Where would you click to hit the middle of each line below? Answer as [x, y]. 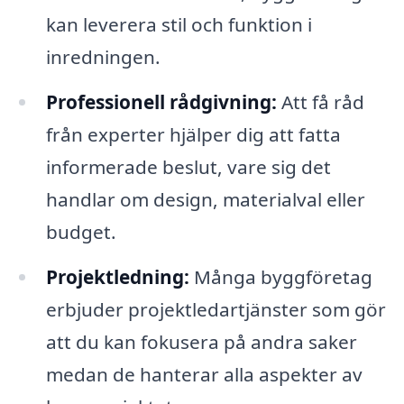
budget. [81, 232]
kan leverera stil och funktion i [179, 25]
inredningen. [103, 57]
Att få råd [320, 102]
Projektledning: [117, 276]
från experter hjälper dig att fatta [193, 135]
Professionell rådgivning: [161, 102]
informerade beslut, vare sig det [188, 167]
